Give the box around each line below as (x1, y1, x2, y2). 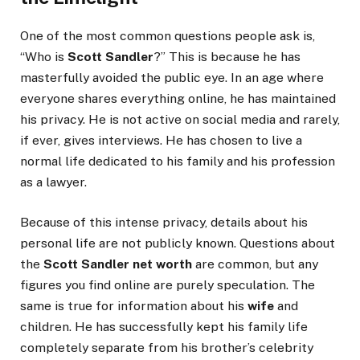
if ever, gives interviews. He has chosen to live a (20, 132, 302, 148)
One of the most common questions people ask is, (20, 27, 315, 43)
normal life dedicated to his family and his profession (20, 153, 335, 169)
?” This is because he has (153, 48, 301, 64)
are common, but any (192, 256, 318, 272)
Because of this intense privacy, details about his (20, 214, 308, 230)
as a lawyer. (20, 174, 87, 190)
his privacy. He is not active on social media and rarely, (20, 111, 340, 127)
